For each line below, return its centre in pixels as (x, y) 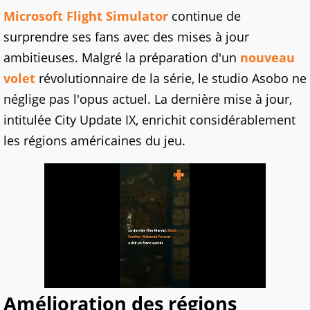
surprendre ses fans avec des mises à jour (126, 37)
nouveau (267, 58)
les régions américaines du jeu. (94, 141)
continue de (204, 16)
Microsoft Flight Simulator (86, 16)
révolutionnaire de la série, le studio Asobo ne (171, 79)
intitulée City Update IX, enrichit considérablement (149, 120)
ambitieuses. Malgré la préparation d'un (122, 58)
